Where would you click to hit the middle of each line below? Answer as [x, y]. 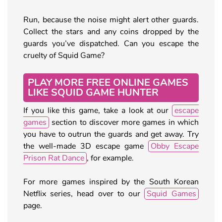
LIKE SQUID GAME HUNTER [93, 92]
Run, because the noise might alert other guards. [111, 20]
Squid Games [171, 194]
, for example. [110, 158]
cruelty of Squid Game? [64, 55]
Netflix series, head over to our [84, 194]
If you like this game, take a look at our [98, 110]
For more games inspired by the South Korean [111, 182]
